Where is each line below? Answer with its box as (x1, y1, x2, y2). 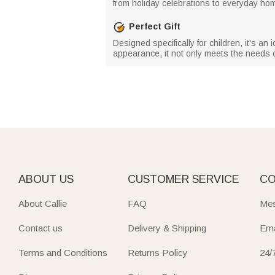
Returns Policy (127, 247, 188, 258)
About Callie (18, 198, 67, 209)
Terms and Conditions (18, 247, 107, 258)
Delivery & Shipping (127, 222, 206, 233)
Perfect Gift (129, 21, 180, 31)
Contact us (18, 222, 63, 233)
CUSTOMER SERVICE (127, 172, 239, 185)
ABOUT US (18, 172, 74, 185)
